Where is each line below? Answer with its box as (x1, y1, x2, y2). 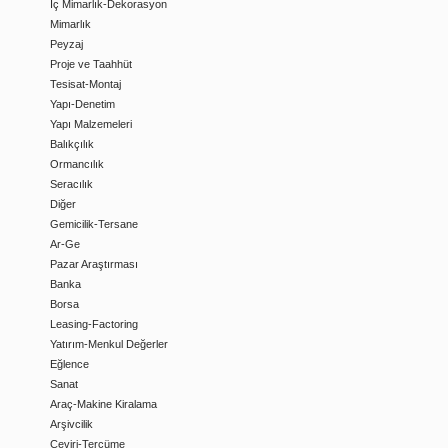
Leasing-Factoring (50, 318, 138, 330)
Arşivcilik (50, 418, 93, 430)
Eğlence (50, 358, 89, 370)
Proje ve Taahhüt (50, 58, 132, 70)
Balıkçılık (50, 138, 94, 150)
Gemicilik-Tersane (50, 218, 138, 230)
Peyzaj (50, 38, 83, 50)
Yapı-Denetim (50, 98, 115, 110)
